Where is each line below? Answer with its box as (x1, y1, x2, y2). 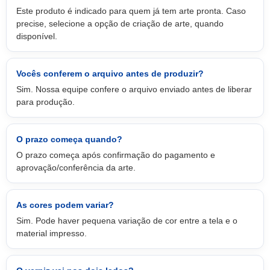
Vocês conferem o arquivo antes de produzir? (16, 69, 204, 78)
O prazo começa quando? (16, 134, 122, 144)
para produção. (16, 97, 75, 107)
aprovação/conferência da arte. (16, 163, 136, 172)
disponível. (16, 31, 57, 41)
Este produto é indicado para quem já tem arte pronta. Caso (16, 6, 246, 16)
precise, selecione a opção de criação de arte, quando (16, 19, 224, 28)
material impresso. (16, 228, 87, 238)
